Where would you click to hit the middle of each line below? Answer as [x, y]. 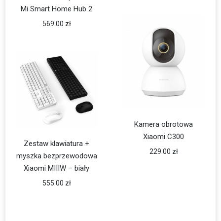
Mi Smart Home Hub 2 [57, 9]
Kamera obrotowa [164, 124]
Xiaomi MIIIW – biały [57, 168]
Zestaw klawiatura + [57, 143]
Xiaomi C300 [164, 136]
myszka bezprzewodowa [56, 156]
